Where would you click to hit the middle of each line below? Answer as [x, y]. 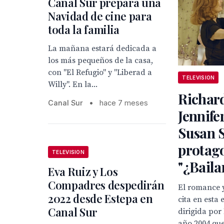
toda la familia [84, 29]
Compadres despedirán [106, 185]
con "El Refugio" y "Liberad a [100, 72]
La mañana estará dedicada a [102, 48]
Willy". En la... [73, 84]
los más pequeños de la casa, [100, 60]
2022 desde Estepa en [100, 199]
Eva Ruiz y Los [83, 172]
